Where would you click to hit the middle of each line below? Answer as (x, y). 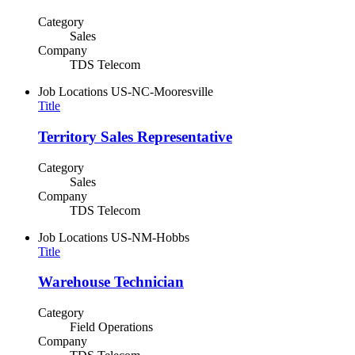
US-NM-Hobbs (150, 237)
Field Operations (111, 327)
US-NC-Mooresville (162, 92)
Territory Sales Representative (135, 136)
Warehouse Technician (111, 282)
